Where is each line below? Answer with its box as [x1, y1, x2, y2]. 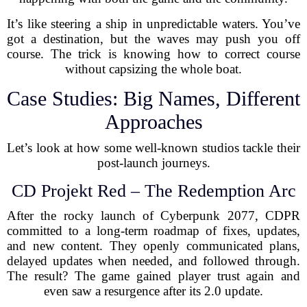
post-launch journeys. [97, 156, 210, 170]
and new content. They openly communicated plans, [7, 238, 300, 253]
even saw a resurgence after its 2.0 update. [44, 284, 263, 298]
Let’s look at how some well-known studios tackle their [7, 140, 300, 155]
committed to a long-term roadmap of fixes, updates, [7, 223, 300, 238]
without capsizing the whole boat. [65, 62, 242, 76]
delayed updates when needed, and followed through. [7, 254, 300, 268]
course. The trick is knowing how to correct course [7, 47, 300, 61]
